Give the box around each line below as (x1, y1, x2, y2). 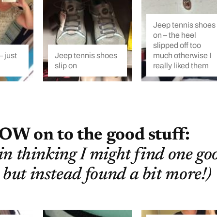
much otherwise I (153, 51, 212, 60)
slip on (54, 61, 77, 70)
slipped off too (153, 41, 201, 49)
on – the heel (153, 31, 197, 39)
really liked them (153, 61, 209, 70)
